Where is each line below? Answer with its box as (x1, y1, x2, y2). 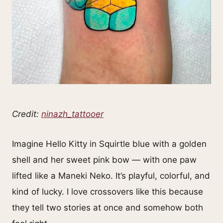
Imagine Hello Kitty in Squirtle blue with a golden (12, 139, 207, 149)
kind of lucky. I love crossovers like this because (12, 187, 203, 197)
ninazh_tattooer (41, 109, 104, 119)
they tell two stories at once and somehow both (12, 203, 203, 213)
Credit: (12, 109, 41, 119)
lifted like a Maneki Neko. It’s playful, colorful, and (12, 171, 210, 181)
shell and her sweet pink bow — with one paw (12, 155, 197, 165)
